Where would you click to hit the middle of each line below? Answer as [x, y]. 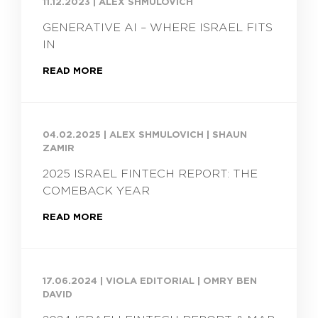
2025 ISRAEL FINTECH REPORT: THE [150, 174]
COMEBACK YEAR [96, 191]
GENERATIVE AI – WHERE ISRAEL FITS [158, 28]
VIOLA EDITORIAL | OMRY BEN [181, 281]
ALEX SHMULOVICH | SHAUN [178, 135]
